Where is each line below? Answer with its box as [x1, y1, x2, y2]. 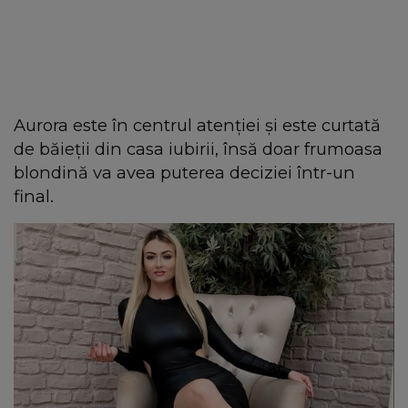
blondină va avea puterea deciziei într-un [14, 161, 355, 183]
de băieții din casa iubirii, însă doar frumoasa [14, 138, 382, 159]
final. [14, 185, 54, 207]
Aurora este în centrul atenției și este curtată [14, 114, 381, 136]
